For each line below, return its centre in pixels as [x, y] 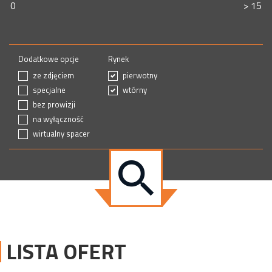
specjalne [49, 90]
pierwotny [140, 75]
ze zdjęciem [53, 75]
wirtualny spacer [61, 134]
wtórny [135, 90]
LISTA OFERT [66, 252]
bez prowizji [54, 104]
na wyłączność [58, 119]
